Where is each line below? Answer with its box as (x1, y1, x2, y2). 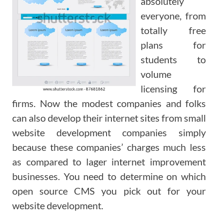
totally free (141, 24, 206, 36)
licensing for (141, 83, 206, 95)
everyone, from (141, 10, 206, 22)
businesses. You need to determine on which (12, 170, 206, 182)
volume (141, 68, 171, 80)
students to (141, 54, 206, 66)
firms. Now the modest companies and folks (12, 97, 206, 109)
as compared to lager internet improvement (12, 156, 206, 168)
